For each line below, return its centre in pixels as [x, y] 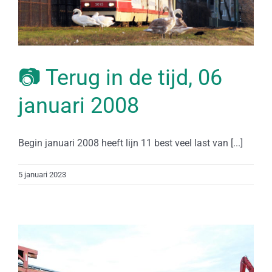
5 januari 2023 [42, 175]
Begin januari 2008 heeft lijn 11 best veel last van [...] [131, 143]
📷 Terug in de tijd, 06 [120, 78]
